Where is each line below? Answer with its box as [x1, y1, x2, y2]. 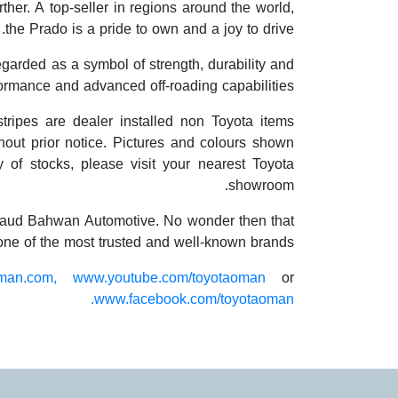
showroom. [228, 171, 294, 199]
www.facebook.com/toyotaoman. [94, 285, 294, 313]
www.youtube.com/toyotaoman [73, 264, 267, 291]
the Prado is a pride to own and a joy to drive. [5, 15, 294, 43]
